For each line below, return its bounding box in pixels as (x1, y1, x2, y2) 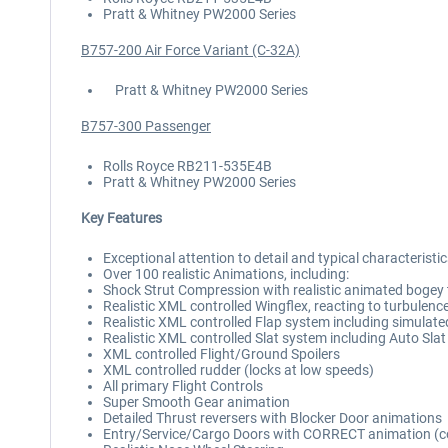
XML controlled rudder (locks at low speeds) (103, 362, 374, 378)
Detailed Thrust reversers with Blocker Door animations (103, 410, 442, 426)
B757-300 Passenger (81, 118, 211, 134)
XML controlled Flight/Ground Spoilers (103, 346, 340, 362)
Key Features (81, 210, 162, 226)
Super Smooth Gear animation (103, 394, 290, 410)
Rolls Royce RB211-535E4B (103, 158, 272, 174)
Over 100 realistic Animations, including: (103, 266, 349, 282)
